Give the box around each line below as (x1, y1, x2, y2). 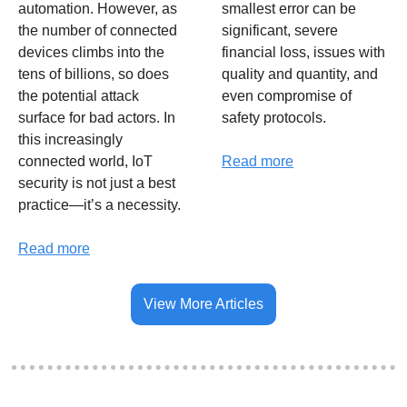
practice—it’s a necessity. (18, 197, 181, 213)
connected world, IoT (18, 154, 153, 170)
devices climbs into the (18, 45, 164, 61)
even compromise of (222, 88, 352, 104)
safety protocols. (222, 110, 330, 126)
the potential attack (18, 88, 139, 104)
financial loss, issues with (222, 45, 385, 61)
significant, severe (222, 23, 338, 39)
